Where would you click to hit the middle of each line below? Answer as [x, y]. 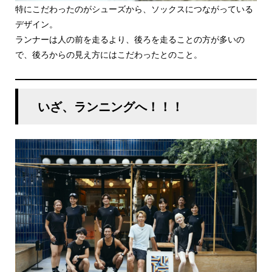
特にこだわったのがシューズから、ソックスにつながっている [134, 8]
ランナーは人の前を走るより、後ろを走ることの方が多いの [130, 39]
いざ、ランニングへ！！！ [110, 106]
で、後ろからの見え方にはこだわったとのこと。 [108, 54]
